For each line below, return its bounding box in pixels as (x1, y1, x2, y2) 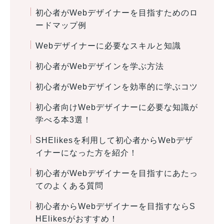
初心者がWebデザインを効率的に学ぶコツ (35, 82, 198, 91)
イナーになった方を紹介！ (35, 148, 137, 157)
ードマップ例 (35, 20, 86, 29)
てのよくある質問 (35, 181, 103, 190)
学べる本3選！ (35, 115, 91, 124)
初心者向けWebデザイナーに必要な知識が (35, 102, 198, 111)
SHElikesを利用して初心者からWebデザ (35, 135, 193, 144)
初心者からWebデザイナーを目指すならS (35, 201, 195, 210)
